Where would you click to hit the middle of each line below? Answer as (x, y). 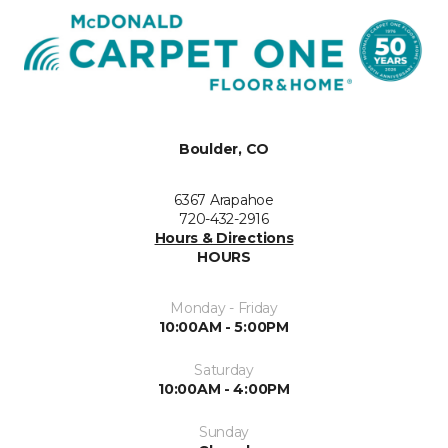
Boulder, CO (224, 149)
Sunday (224, 432)
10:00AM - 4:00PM (224, 389)
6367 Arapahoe (224, 200)
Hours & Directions (224, 238)
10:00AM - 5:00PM (224, 327)
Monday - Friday (224, 308)
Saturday (224, 370)
